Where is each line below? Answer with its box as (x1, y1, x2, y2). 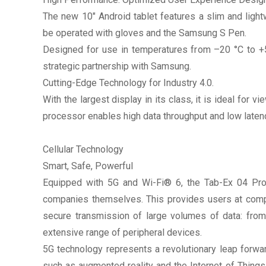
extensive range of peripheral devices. (43, 226, 202, 238)
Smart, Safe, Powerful (43, 160, 133, 172)
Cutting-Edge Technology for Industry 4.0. (43, 77, 214, 88)
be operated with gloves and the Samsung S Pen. (43, 27, 246, 39)
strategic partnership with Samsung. (43, 60, 191, 72)
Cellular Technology (43, 143, 123, 155)
